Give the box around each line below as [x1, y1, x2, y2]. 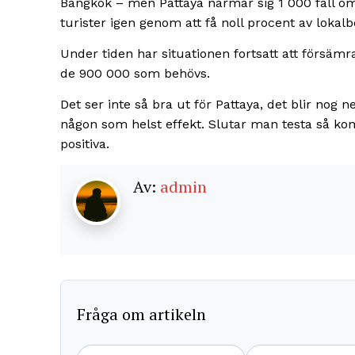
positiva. [60, 136, 109, 152]
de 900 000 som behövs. [60, 66, 210, 82]
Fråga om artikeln [77, 303, 206, 325]
